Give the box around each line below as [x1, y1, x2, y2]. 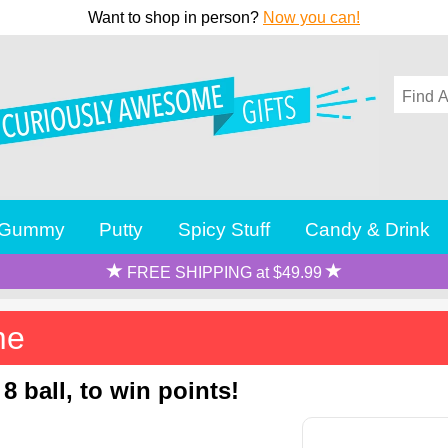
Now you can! [263, 9, 360, 26]
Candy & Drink [305, 217, 431, 240]
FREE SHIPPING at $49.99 [122, 263, 326, 281]
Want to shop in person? [88, 9, 263, 26]
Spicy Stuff [178, 217, 271, 240]
